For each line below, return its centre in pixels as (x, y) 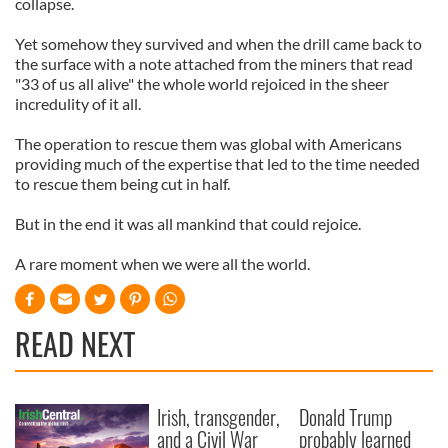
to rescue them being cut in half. (122, 184)
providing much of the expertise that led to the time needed (217, 164)
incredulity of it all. (78, 104)
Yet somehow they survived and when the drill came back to (218, 44)
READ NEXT (75, 344)
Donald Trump (346, 417)
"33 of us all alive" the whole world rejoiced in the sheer (202, 84)
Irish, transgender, (219, 417)
